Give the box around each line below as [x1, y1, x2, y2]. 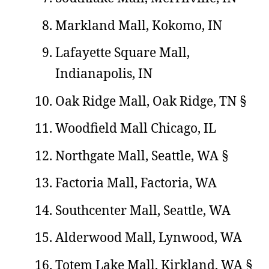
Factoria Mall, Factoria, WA [55, 174, 217, 191]
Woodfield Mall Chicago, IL [55, 119, 216, 136]
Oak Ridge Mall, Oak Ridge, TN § [55, 92, 246, 109]
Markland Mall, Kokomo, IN [55, 16, 222, 34]
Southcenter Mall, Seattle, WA [55, 201, 231, 219]
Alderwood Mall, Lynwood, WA [55, 229, 242, 246]
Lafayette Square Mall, [55, 44, 190, 61]
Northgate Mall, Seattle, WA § [55, 147, 228, 164]
